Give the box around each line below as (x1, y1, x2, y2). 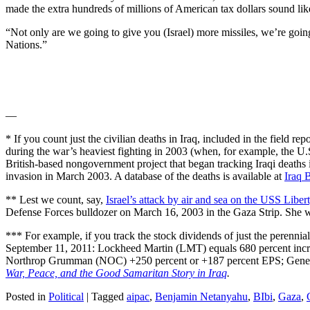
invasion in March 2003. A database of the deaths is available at (6, 170, 284, 183)
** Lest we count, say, (6, 194, 106, 206)
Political (48, 291, 84, 303)
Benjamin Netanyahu (155, 291, 248, 303)
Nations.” (6, 39, 47, 51)
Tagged (91, 291, 124, 303)
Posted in (6, 291, 46, 303)
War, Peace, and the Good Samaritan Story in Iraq (6, 267, 227, 280)
